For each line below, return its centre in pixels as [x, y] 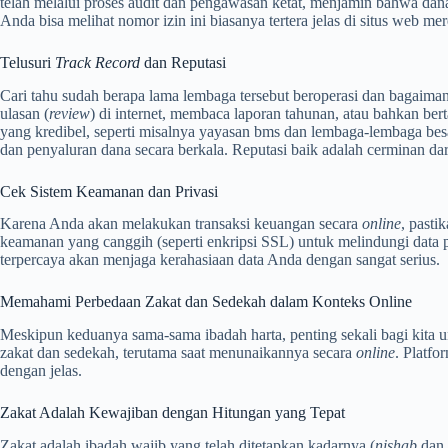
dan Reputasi [183, 62]
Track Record [97, 62]
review [69, 113]
